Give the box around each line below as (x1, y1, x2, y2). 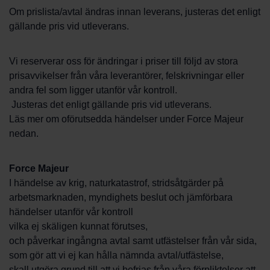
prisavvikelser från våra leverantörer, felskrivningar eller (9, 71, 244, 81)
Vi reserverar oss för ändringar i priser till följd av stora (9, 56, 238, 66)
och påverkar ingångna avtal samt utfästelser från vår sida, (9, 236, 257, 246)
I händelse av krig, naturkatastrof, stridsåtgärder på (9, 178, 224, 188)
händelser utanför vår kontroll (9, 207, 133, 217)
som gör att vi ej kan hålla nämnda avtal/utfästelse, (9, 250, 224, 260)
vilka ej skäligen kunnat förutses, (9, 221, 148, 231)
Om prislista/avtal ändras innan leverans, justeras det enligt (9, 7, 260, 17)
